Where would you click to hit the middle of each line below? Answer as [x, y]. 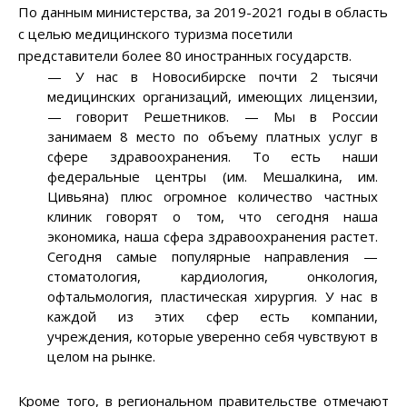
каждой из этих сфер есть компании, [213, 317]
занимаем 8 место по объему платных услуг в [213, 137]
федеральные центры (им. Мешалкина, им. [213, 177]
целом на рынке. [102, 357]
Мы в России [318, 117]
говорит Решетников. [153, 117]
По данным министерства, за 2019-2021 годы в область [203, 12]
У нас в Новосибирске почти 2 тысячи [220, 77]
